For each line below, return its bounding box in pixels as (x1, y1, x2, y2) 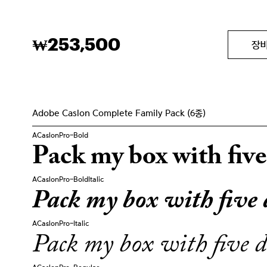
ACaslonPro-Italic (32, 219, 89, 228)
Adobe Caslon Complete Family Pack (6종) (32, 107, 206, 119)
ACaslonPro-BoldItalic (32, 175, 104, 184)
